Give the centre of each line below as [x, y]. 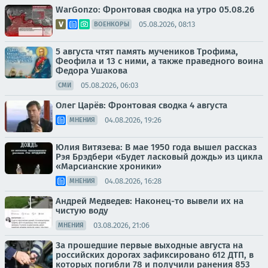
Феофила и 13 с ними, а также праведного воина [159, 61]
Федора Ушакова [92, 71]
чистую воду [82, 211]
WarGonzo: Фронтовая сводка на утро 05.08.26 [155, 10]
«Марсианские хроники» [109, 166]
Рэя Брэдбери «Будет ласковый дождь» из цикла [159, 157]
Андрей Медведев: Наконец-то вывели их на [150, 201]
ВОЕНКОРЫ [112, 24]
